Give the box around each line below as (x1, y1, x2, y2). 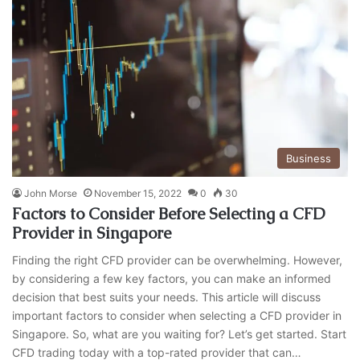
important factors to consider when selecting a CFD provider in (12, 309, 342, 323)
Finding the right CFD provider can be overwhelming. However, (12, 253, 343, 268)
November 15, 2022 (94, 187, 182, 200)
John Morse (24, 187, 78, 200)
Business (285, 152, 331, 166)
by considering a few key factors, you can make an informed (12, 272, 332, 286)
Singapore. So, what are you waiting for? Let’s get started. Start (12, 327, 347, 342)
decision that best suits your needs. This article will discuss (12, 290, 321, 305)
